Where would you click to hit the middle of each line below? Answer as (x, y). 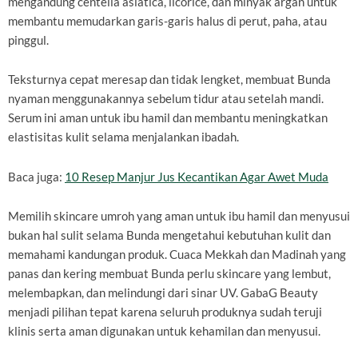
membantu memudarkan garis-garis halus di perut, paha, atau (167, 21)
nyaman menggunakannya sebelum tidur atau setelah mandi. (166, 99)
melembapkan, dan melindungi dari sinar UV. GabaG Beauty (163, 293)
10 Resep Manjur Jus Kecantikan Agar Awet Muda (197, 177)
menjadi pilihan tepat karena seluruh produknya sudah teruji (165, 312)
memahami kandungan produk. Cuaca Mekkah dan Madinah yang (177, 255)
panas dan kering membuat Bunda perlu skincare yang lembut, (169, 274)
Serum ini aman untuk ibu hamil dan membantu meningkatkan (168, 118)
